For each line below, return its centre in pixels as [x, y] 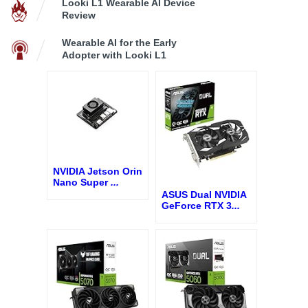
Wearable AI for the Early [119, 42]
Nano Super [82, 182]
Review [79, 15]
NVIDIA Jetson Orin [98, 171]
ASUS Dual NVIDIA [204, 195]
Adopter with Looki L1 [114, 55]
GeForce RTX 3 [197, 206]
